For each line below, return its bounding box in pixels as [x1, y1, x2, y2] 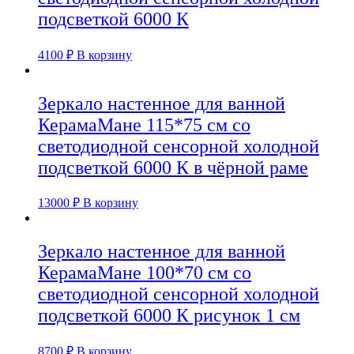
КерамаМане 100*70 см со [38, 262, 251, 284]
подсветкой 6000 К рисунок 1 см [38, 305, 300, 326]
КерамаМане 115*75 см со [38, 114, 250, 135]
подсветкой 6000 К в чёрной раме [38, 156, 308, 178]
